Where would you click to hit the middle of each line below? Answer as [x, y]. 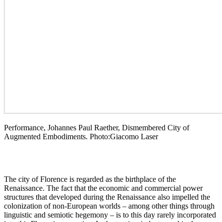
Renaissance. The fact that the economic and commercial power [103, 188]
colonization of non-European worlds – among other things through [109, 206]
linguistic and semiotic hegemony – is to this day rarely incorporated [110, 215]
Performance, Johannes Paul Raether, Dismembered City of [97, 128]
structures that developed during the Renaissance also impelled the [107, 197]
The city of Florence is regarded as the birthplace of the [90, 179]
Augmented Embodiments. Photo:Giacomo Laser [81, 137]
